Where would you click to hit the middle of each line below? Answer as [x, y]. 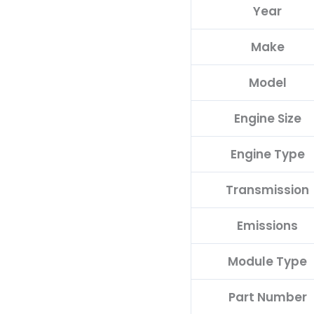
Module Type [267, 261]
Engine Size [267, 118]
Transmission [267, 190]
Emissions [267, 225]
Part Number [267, 297]
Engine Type [267, 154]
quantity [216, 37]
